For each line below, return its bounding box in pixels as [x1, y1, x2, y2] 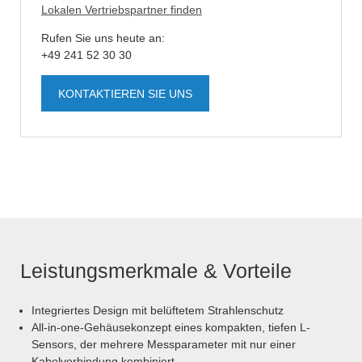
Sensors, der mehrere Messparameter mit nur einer [32, 338, 296, 351]
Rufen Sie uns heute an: [41, 32, 165, 45]
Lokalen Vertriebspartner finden [41, 3, 202, 17]
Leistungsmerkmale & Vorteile [20, 259, 292, 283]
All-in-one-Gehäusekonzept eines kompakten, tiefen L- [32, 321, 310, 335]
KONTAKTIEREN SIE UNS [58, 87, 192, 101]
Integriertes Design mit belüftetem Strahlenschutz [32, 304, 284, 318]
